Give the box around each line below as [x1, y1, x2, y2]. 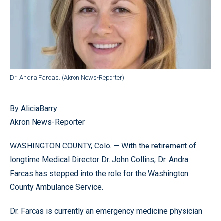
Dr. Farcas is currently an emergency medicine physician [10, 206, 202, 216]
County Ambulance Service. [10, 182, 103, 192]
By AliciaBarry [10, 103, 57, 113]
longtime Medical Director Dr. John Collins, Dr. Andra [10, 154, 188, 164]
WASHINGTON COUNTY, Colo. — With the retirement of [10, 141, 196, 150]
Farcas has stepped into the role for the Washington [10, 168, 188, 178]
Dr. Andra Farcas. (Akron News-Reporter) [10, 74, 124, 81]
